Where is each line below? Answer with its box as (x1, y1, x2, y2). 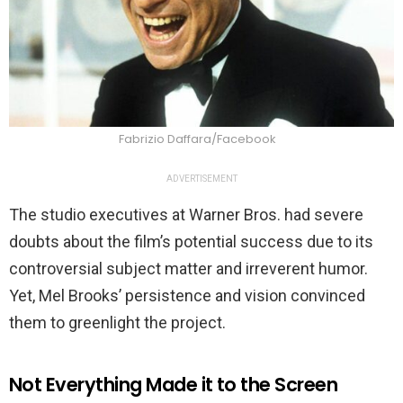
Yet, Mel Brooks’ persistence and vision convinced (9, 286, 365, 306)
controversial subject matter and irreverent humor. (9, 259, 368, 279)
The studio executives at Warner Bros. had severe (9, 205, 363, 225)
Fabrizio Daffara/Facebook (118, 130, 276, 148)
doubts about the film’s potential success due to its (9, 232, 373, 252)
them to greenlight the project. (9, 313, 226, 333)
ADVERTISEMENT (166, 174, 237, 184)
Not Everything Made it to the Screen (9, 372, 338, 399)
